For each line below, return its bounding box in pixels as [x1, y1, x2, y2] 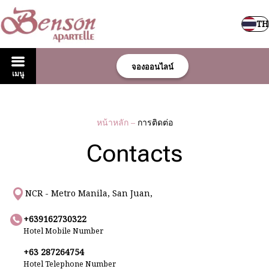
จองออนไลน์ [131, 61, 174, 72]
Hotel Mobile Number [23, 226, 103, 236]
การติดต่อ [137, 116, 173, 128]
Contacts [86, 139, 183, 168]
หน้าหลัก [96, 116, 131, 128]
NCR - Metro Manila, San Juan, [25, 187, 153, 199]
